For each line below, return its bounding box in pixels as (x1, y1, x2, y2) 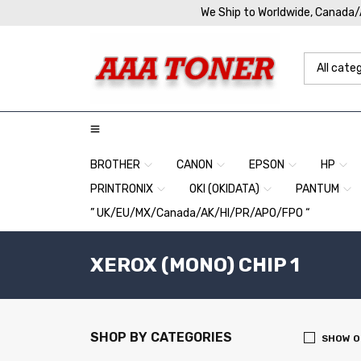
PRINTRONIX (90, 182, 153, 196)
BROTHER (90, 158, 140, 172)
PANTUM (296, 182, 339, 196)
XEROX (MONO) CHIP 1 (90, 254, 300, 276)
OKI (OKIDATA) (189, 182, 259, 196)
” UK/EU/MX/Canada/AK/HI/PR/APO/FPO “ (90, 206, 310, 220)
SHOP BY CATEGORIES (90, 330, 232, 345)
